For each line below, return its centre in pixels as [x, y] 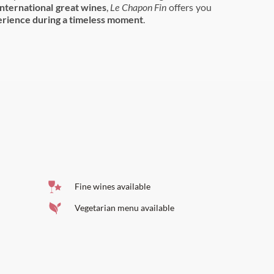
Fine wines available [111, 186]
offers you [190, 7]
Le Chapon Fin [139, 7]
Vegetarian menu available [123, 208]
